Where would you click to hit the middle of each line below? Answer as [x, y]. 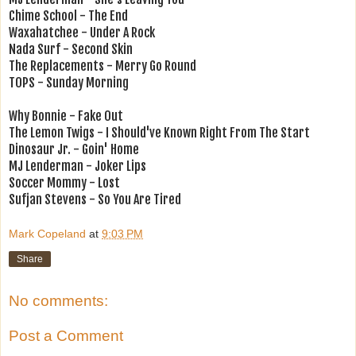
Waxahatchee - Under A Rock [82, 32]
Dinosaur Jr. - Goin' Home [74, 149]
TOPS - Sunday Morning [69, 82]
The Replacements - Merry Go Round [103, 66]
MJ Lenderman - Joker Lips [77, 166]
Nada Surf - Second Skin [72, 49]
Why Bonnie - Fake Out [66, 116]
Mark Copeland [47, 234]
